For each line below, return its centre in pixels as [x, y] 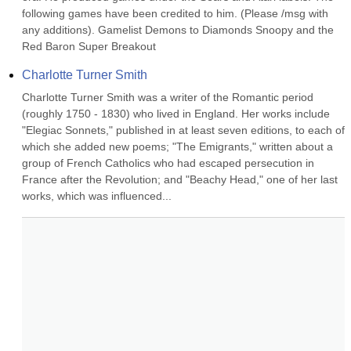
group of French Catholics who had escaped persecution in [168, 163]
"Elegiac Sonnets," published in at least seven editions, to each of [183, 130]
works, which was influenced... [97, 196]
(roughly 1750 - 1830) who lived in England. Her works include [176, 114]
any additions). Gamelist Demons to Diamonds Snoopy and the [178, 30]
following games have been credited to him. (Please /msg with [175, 13]
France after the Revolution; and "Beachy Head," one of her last [180, 179]
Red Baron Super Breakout [89, 46]
